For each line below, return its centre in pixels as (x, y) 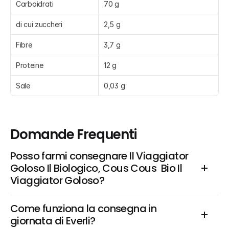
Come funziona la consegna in (84, 209)
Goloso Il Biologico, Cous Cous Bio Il (96, 168)
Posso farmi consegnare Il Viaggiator (99, 156)
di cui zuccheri (39, 24)
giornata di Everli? (53, 221)
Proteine (30, 65)
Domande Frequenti (74, 134)
